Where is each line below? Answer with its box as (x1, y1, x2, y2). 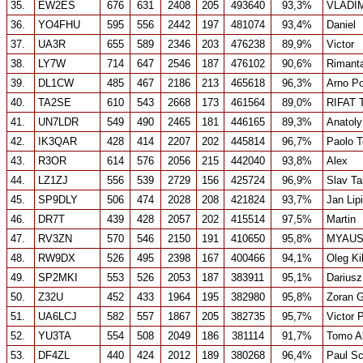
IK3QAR (38, 135, 77, 147)
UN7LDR (38, 116, 79, 128)
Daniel (327, 19, 356, 31)
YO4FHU (38, 19, 80, 31)
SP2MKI (38, 271, 78, 284)
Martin (327, 213, 356, 225)
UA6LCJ (38, 310, 77, 322)
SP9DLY (38, 194, 78, 206)
